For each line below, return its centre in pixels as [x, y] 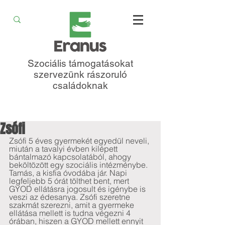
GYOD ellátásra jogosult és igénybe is [78, 189]
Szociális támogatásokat [80, 63]
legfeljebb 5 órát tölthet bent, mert [70, 181]
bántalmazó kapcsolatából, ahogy [71, 157]
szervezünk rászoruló [80, 74]
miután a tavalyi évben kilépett [64, 149]
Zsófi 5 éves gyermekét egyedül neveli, [80, 141]
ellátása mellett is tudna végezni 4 [71, 213]
